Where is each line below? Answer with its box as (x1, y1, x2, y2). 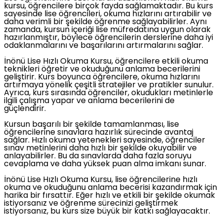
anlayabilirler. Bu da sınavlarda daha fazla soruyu (4, 152, 191, 160)
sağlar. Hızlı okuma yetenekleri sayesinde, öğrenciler (4, 136, 205, 145)
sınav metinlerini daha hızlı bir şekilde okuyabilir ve (4, 144, 197, 152)
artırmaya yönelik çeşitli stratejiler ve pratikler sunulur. (4, 81, 214, 89)
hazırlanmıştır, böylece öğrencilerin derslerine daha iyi (4, 34, 213, 42)
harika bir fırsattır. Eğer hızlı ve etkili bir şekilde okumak (4, 191, 215, 200)
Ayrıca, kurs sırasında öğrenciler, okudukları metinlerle (4, 89, 213, 97)
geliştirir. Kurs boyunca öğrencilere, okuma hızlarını (4, 73, 200, 81)
